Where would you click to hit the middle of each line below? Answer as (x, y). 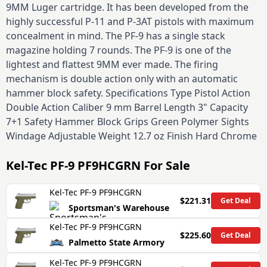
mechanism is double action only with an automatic (122, 79)
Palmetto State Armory (117, 242)
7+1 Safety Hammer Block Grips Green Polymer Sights (128, 122)
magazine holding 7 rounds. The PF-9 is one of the (119, 50)
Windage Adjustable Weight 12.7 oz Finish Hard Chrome (131, 136)
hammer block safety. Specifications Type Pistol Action (128, 93)
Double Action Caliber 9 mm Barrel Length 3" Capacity (127, 107)
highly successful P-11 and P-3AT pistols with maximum (130, 21)
